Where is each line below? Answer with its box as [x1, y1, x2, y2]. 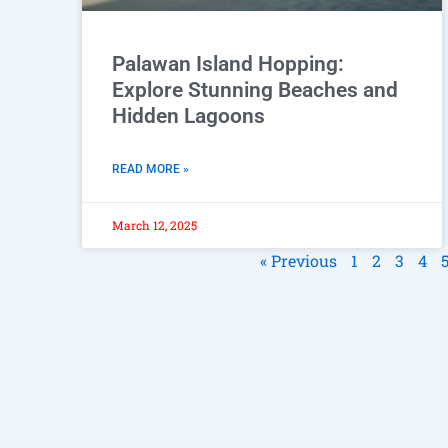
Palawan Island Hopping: [112, 51, 344, 76]
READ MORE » [112, 161, 189, 176]
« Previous [260, 249, 337, 271]
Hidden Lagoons [112, 103, 265, 128]
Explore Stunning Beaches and [112, 77, 398, 102]
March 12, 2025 [112, 216, 197, 233]
